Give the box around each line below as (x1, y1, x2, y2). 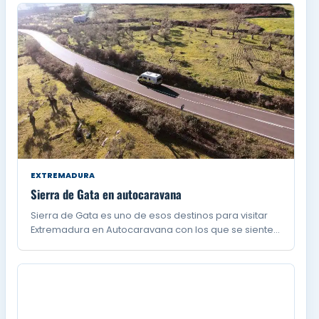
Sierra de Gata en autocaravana (31, 184, 182, 203)
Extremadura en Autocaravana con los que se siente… (31, 222, 281, 236)
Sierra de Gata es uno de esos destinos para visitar (31, 208, 268, 222)
